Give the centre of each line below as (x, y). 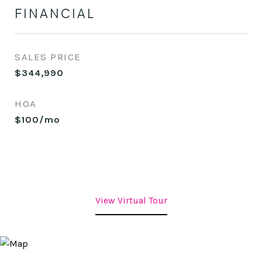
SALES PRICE (48, 57)
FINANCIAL (55, 13)
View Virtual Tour (131, 200)
